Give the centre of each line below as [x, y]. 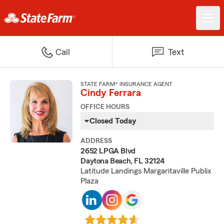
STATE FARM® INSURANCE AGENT [127, 84]
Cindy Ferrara [111, 93]
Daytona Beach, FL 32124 [122, 161]
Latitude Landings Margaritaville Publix [146, 171]
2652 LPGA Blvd [108, 151]
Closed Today [113, 121]
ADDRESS [96, 141]
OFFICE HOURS [105, 107]
